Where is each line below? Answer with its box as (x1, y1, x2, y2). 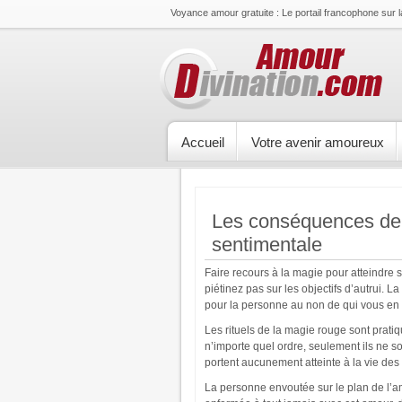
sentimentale (212, 233, 322, 256)
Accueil (181, 135, 224, 150)
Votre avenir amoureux (251, 135, 384, 150)
